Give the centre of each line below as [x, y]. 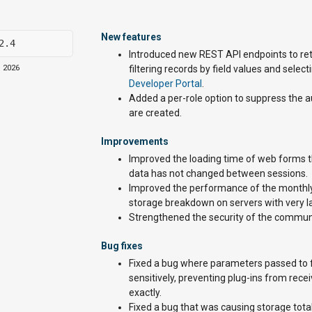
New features [131, 37]
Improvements [135, 141]
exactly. [145, 292]
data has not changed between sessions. [218, 173]
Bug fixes [122, 246]
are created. [155, 113]
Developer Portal [165, 84]
